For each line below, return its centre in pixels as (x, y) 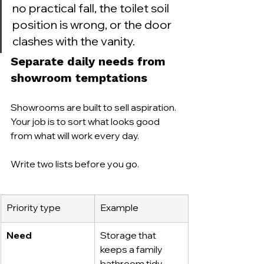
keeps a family (132, 249)
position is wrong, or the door (93, 24)
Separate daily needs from (90, 61)
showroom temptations (79, 78)
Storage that (129, 235)
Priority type (34, 207)
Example (119, 207)
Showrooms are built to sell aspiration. (94, 107)
